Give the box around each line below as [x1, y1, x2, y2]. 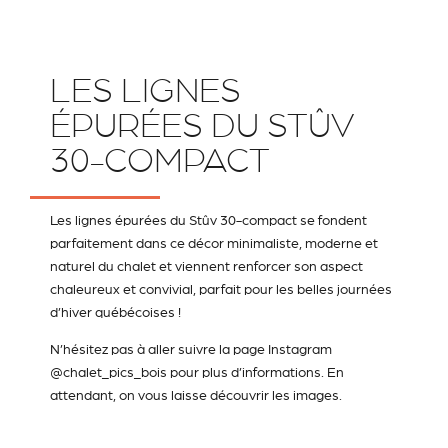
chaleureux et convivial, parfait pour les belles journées [50, 280, 392, 297]
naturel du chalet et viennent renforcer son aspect [50, 257, 363, 274]
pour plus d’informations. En [167, 364, 344, 381]
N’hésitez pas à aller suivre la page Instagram [50, 341, 332, 358]
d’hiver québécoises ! [50, 303, 181, 320]
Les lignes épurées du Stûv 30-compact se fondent [50, 211, 367, 228]
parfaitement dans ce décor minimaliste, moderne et [50, 234, 378, 251]
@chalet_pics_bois [50, 364, 167, 381]
